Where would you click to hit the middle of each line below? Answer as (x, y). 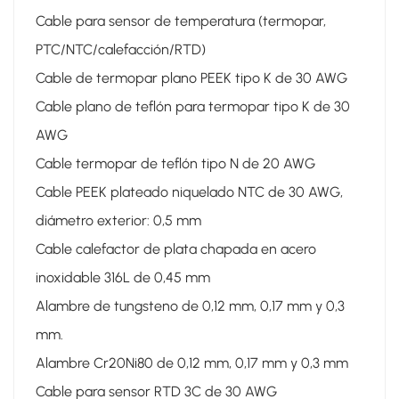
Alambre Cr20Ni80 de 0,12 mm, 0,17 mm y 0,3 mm (192, 362)
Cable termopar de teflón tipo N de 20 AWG (175, 163)
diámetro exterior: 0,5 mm (118, 220)
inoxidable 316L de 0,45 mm (123, 277)
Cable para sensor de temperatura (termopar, (181, 20)
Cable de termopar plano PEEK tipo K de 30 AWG (191, 77)
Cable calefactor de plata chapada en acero (176, 248)
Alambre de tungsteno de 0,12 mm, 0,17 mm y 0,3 (190, 305)
